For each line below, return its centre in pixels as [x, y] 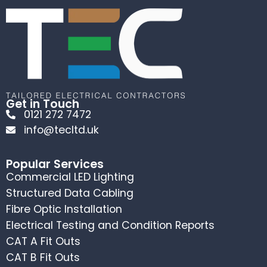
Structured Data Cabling [70, 193]
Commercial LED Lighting [70, 177]
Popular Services [55, 164]
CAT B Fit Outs [43, 258]
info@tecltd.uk [61, 130]
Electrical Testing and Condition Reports [110, 226]
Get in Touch [43, 104]
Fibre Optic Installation [64, 209]
